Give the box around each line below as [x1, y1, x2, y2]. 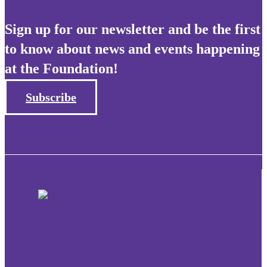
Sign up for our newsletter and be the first [5, 21, 260, 38]
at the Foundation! [5, 61, 118, 77]
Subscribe [26, 91, 76, 104]
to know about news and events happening [5, 41, 260, 57]
